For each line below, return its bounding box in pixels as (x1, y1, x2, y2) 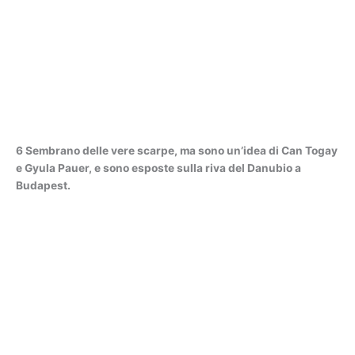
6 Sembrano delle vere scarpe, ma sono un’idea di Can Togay (16, 143, 338, 157)
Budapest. (16, 178, 71, 192)
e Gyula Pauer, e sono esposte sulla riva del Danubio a (16, 161, 301, 174)
